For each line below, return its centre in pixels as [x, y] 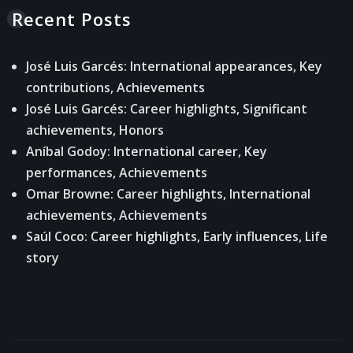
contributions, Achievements [115, 88]
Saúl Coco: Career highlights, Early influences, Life [177, 237]
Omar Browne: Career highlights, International [168, 194]
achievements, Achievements [117, 216]
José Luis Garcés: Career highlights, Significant [167, 109]
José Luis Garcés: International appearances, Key [174, 67]
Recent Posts [72, 19]
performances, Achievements [117, 173]
